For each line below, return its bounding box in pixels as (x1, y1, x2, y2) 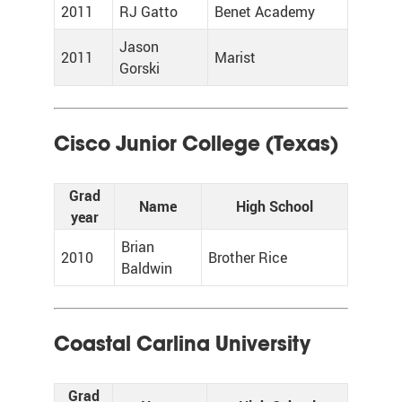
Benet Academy (214, 2, 315, 22)
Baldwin (121, 258, 172, 278)
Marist (214, 48, 256, 67)
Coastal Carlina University (54, 330, 310, 357)
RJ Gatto (119, 2, 178, 22)
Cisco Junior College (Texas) (54, 130, 338, 157)
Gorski (119, 58, 160, 78)
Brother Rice (208, 248, 287, 267)
